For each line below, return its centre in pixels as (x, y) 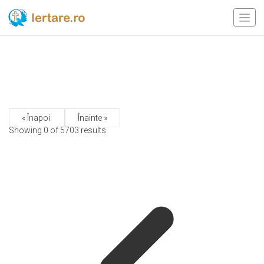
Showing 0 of (34, 130)
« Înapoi (37, 118)
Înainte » (93, 118)
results (93, 130)
